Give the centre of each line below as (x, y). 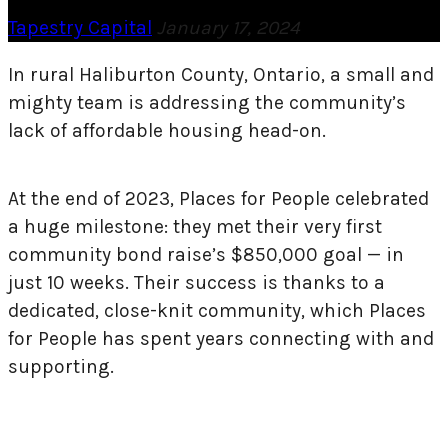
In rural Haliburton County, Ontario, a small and (221, 75)
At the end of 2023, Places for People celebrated (218, 198)
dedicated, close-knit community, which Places (217, 310)
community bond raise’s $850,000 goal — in (206, 254)
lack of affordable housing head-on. (169, 131)
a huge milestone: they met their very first (195, 226)
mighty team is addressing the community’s (207, 103)
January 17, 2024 (228, 28)
